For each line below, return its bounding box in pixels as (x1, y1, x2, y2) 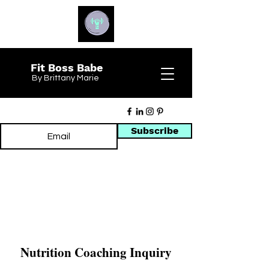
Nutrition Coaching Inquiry (20, 243, 172, 261)
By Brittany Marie (32, 74, 99, 82)
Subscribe (131, 125, 178, 136)
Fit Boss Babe (31, 61, 103, 74)
